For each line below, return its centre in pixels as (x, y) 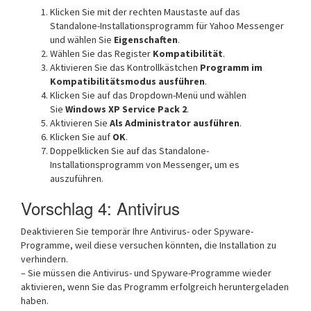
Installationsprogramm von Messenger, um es (145, 165)
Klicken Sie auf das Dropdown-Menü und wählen (148, 95)
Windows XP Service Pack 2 (126, 109)
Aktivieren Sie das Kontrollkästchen (125, 67)
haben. (35, 301)
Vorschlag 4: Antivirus (100, 208)
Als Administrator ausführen (175, 123)
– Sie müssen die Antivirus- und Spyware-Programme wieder (146, 273)
